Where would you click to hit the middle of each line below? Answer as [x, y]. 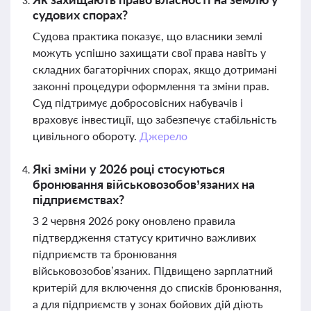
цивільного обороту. [86, 136]
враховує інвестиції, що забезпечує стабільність [155, 119]
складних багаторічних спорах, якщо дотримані [155, 69]
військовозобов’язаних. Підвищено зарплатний [153, 270]
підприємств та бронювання [105, 254]
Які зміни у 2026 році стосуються [129, 169]
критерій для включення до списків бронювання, [157, 287]
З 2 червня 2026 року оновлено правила [134, 220]
